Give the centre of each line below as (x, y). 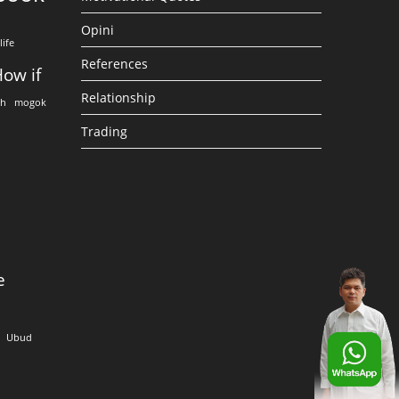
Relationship (118, 98)
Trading (104, 131)
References (114, 64)
